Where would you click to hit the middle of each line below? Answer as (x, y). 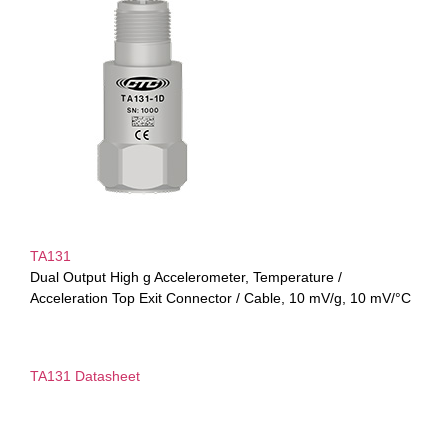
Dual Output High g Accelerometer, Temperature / (186, 277)
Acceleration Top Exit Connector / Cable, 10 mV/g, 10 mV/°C (220, 298)
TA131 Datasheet (85, 375)
